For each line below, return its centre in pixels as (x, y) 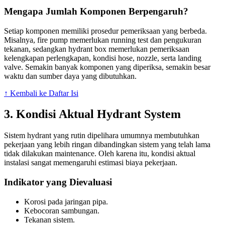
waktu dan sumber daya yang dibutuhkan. (70, 76)
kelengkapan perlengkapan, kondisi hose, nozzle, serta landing (103, 58)
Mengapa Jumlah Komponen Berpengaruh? (96, 11)
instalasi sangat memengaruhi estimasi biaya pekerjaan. (91, 163)
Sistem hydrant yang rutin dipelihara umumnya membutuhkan (102, 136)
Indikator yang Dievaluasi (58, 182)
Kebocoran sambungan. (62, 210)
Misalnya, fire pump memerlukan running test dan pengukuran (103, 40)
